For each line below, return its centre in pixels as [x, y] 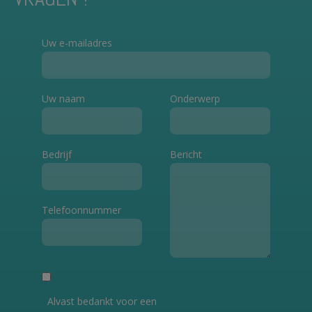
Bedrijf [57, 155]
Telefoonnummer [81, 210]
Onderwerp [195, 99]
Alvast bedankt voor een [102, 302]
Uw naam [63, 99]
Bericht [186, 155]
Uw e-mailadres [77, 43]
